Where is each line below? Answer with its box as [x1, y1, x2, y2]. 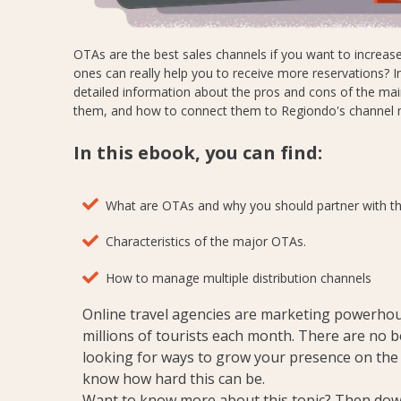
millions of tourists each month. [82, 325, 298, 346]
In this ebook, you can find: [73, 140, 322, 165]
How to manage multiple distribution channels [98, 269, 371, 287]
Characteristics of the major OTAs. [98, 233, 310, 251]
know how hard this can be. [82, 368, 265, 388]
